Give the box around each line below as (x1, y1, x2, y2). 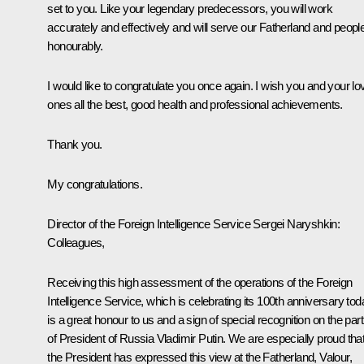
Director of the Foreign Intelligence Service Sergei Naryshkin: (47, 216, 340, 231)
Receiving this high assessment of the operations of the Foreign (47, 275, 353, 289)
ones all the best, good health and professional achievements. (47, 97, 343, 111)
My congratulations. (47, 176, 142, 191)
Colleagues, (47, 235, 105, 249)
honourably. (47, 38, 103, 53)
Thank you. (47, 136, 102, 151)
